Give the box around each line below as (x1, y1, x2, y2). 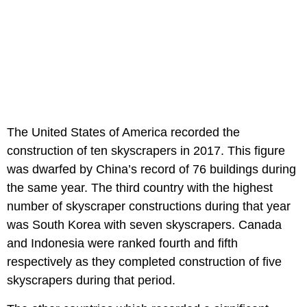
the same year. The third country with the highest (7, 181, 273, 195)
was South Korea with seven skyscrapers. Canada (7, 218, 282, 232)
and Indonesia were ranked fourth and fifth (7, 236, 238, 251)
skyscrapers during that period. (7, 273, 175, 288)
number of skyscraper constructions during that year (7, 199, 291, 214)
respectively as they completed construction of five (7, 255, 282, 269)
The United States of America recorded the (7, 125, 240, 140)
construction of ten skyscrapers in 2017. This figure (7, 144, 285, 158)
